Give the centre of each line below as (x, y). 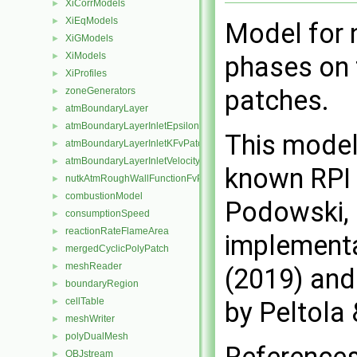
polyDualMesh (97, 336)
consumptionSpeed (108, 214)
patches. (277, 101)
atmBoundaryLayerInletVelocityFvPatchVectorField (175, 161)
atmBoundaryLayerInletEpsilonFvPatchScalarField (175, 126)
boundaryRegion (102, 284)
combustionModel (104, 196)
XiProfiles (86, 73)
